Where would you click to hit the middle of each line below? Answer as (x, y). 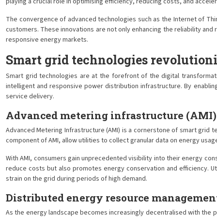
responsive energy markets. (47, 40)
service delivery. (30, 96)
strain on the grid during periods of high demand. (77, 179)
